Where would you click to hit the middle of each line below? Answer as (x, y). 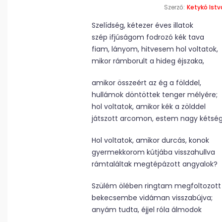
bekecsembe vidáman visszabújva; (152, 198)
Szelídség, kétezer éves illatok (142, 25)
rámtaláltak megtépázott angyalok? (155, 164)
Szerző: (174, 7)
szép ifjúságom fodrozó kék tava (148, 37)
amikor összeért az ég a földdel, (146, 83)
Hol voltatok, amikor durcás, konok (150, 140)
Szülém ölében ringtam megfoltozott (156, 186)
